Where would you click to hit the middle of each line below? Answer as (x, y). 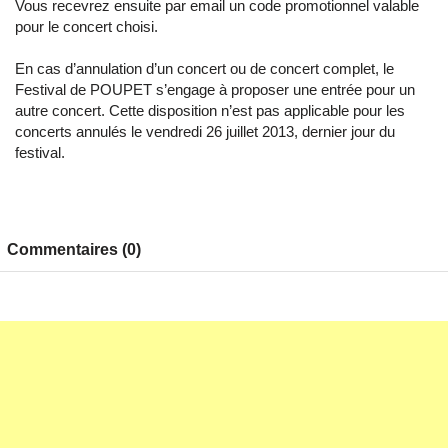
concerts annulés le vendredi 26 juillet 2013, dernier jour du (205, 131)
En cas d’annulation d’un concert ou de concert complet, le (204, 68)
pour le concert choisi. (86, 26)
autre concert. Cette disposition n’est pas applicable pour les (210, 110)
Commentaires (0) (74, 249)
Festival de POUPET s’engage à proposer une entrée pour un (215, 89)
